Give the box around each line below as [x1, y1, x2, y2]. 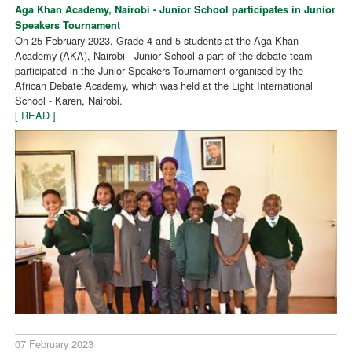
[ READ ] [15, 107, 57, 123]
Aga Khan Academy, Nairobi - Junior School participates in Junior [15, 2, 336, 16]
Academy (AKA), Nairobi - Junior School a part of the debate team [15, 47, 313, 63]
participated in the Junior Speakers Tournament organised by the [15, 62, 304, 78]
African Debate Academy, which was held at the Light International [15, 77, 313, 93]
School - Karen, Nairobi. [15, 92, 123, 108]
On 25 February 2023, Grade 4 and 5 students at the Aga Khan [15, 32, 299, 48]
